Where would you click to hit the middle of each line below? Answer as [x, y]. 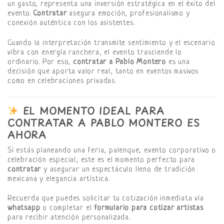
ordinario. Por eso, [40, 62]
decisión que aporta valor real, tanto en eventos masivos [103, 72]
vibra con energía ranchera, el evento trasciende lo [95, 53]
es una [178, 62]
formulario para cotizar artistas [149, 208]
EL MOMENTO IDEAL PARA [91, 110]
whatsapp [24, 208]
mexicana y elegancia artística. [59, 179]
